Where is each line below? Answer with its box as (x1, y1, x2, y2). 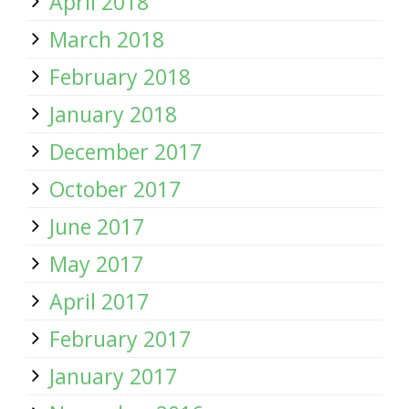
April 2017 (49, 287, 149, 316)
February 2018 (49, 62, 191, 91)
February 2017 (49, 324, 191, 353)
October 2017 (49, 174, 181, 204)
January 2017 (49, 362, 177, 391)
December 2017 (49, 137, 202, 166)
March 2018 (49, 25, 164, 54)
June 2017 (49, 212, 144, 241)
